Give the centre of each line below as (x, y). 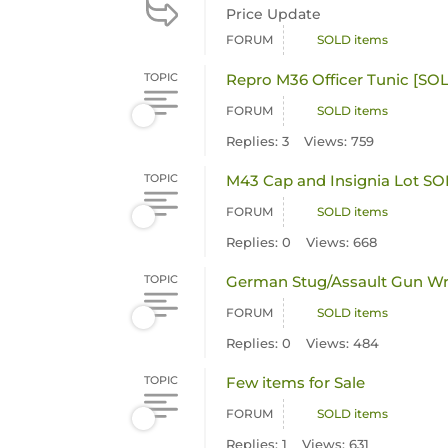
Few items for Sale (296, 382)
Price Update (274, 14)
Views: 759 (339, 141)
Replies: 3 (258, 141)
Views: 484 (343, 343)
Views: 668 (342, 242)
